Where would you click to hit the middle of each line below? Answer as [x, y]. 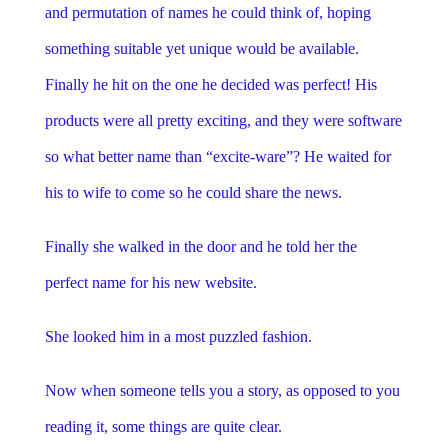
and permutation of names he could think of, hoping [207, 12]
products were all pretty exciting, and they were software [223, 120]
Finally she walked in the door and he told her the [200, 246]
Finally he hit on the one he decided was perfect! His [210, 84]
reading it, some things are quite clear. [163, 426]
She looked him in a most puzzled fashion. [178, 336]
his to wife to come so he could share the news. [193, 192]
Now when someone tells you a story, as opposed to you [222, 390]
